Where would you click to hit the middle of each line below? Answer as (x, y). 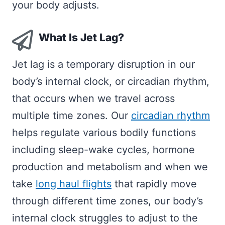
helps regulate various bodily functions (104, 133)
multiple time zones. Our (72, 116)
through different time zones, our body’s (107, 201)
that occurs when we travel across (93, 99)
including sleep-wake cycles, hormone (103, 150)
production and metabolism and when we (110, 167)
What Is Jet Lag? (81, 37)
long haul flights (74, 184)
